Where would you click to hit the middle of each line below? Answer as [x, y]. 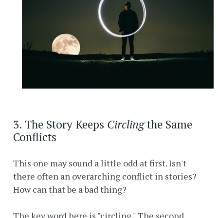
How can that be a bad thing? [70, 190]
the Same [168, 125]
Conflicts [35, 137]
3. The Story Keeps [60, 125]
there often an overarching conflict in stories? [105, 176]
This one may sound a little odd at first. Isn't [100, 163]
